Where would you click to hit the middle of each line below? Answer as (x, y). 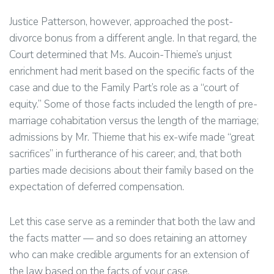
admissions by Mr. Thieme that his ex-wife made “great (132, 137)
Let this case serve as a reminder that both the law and (132, 222)
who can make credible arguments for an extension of (129, 255)
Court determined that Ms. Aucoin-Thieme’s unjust (120, 55)
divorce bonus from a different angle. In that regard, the (133, 38)
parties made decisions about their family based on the (131, 170)
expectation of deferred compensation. (97, 187)
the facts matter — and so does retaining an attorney (128, 238)
